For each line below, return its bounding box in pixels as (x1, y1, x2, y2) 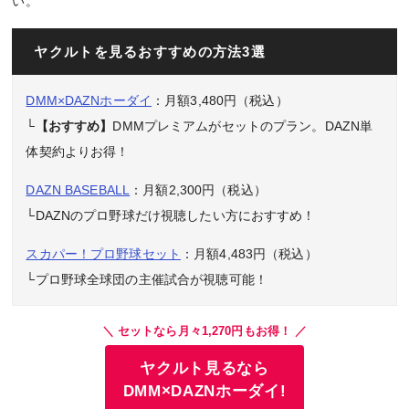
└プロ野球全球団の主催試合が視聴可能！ (26, 272, 267, 288)
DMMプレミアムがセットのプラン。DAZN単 (112, 119, 373, 134)
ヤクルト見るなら (140, 360, 269, 378)
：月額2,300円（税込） (130, 183, 267, 198)
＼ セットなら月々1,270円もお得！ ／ (101, 325, 308, 339)
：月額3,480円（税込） (152, 93, 288, 109)
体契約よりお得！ (26, 144, 130, 160)
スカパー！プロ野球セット (26, 246, 182, 262)
